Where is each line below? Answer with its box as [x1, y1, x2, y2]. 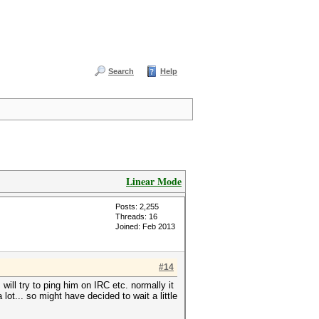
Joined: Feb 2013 [115, 222, 175, 231]
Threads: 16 [115, 212, 157, 221]
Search [108, 67, 134, 75]
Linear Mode [126, 174, 182, 189]
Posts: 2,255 [115, 202, 159, 211]
